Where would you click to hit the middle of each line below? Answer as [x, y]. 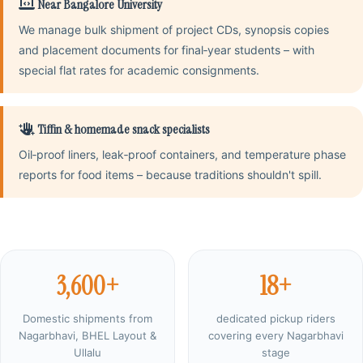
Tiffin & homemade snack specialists [123, 130]
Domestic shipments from [88, 318]
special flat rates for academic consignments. [139, 70]
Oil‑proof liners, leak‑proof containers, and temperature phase [183, 154]
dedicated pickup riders [275, 318]
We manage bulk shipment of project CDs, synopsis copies [174, 30]
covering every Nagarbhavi [275, 335]
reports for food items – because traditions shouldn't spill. [171, 174]
